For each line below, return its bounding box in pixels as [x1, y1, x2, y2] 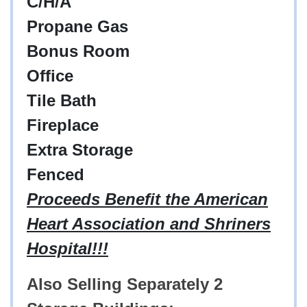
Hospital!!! [27, 239, 108, 258]
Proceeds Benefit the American [27, 190, 268, 209]
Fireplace [27, 116, 99, 135]
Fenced [27, 165, 84, 184]
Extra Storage [27, 140, 133, 160]
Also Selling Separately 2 [27, 275, 223, 294]
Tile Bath [27, 91, 97, 110]
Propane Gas [27, 17, 128, 36]
